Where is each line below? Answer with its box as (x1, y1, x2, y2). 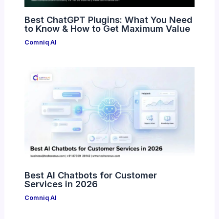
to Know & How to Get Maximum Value (24, 22, 190, 34)
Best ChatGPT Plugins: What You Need (24, 14, 193, 25)
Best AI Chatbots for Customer (24, 170, 157, 181)
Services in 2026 (24, 178, 98, 190)
